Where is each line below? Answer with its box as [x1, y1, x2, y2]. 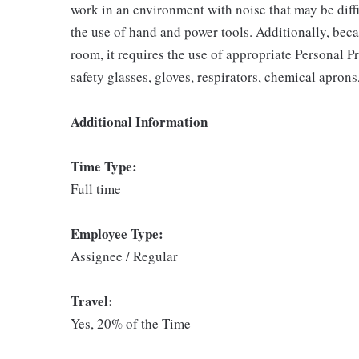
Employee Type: [71, 224, 163, 244]
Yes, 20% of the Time [71, 314, 191, 333]
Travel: [71, 291, 113, 311]
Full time [71, 179, 121, 198]
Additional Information [71, 111, 208, 131]
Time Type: [71, 156, 137, 176]
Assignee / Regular [71, 247, 178, 265]
